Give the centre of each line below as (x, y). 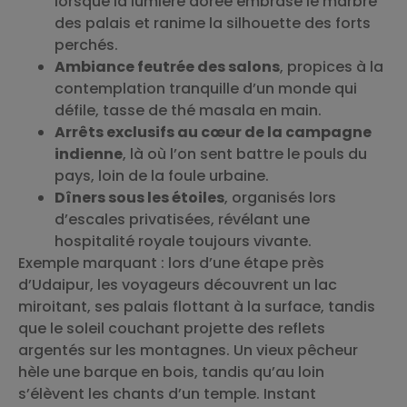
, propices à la (332, 66)
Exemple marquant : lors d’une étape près (171, 263)
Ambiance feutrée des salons (167, 66)
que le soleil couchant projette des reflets (172, 328)
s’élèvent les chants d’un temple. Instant (167, 393)
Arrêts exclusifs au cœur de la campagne (213, 132)
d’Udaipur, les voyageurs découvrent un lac (178, 284)
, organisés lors (280, 197)
